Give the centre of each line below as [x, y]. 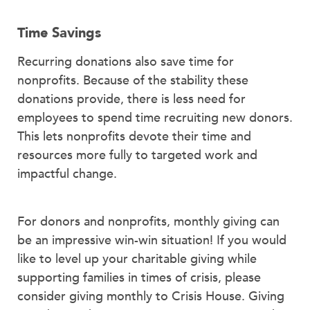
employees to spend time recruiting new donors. [155, 118]
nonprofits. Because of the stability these [133, 81]
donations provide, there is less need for [131, 100]
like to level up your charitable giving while [137, 259]
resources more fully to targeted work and [137, 156]
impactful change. [67, 174]
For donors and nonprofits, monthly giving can [148, 221]
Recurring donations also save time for [126, 62]
